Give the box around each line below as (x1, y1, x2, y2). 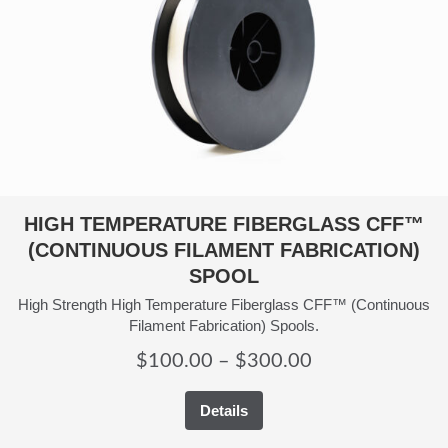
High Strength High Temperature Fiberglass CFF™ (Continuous (18, 295, 430, 313)
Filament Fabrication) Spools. (129, 316, 319, 334)
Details (200, 401, 248, 419)
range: (311, 377, 365, 398)
